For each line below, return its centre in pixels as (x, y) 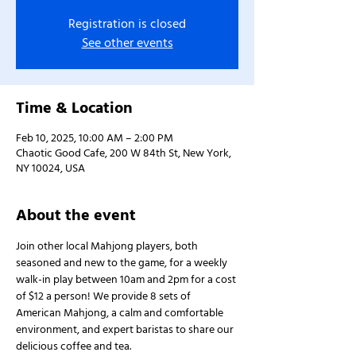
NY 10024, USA (50, 168)
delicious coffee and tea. (74, 346)
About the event (76, 215)
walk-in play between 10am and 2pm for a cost (127, 280)
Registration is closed (127, 24)
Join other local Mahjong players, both (108, 246)
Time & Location (74, 108)
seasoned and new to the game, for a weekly (123, 263)
